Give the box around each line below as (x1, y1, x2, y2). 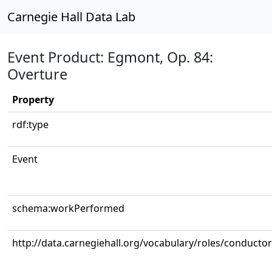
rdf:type (12, 118, 49, 131)
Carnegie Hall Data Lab (7, 8, 135, 25)
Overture (7, 64, 67, 84)
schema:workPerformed (12, 202, 124, 215)
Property (12, 93, 54, 106)
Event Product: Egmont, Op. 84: (7, 47, 213, 67)
